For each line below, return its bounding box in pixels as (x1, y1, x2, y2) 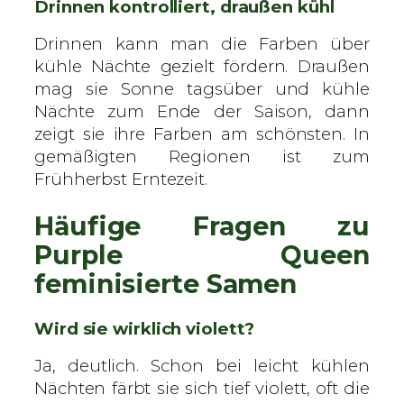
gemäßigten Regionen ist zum (34, 146, 370, 168)
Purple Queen (34, 239, 370, 271)
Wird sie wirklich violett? (34, 317, 255, 339)
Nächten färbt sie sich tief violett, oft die (34, 378, 370, 399)
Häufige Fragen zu (34, 210, 370, 243)
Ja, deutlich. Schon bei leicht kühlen (34, 355, 370, 377)
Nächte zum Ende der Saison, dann (34, 101, 370, 123)
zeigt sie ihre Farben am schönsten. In (34, 124, 370, 145)
